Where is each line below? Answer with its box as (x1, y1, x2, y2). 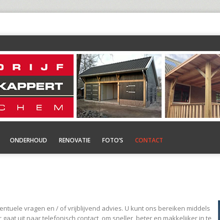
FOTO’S (102, 136, 123, 144)
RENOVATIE (59, 136, 90, 144)
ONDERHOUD (10, 136, 47, 144)
